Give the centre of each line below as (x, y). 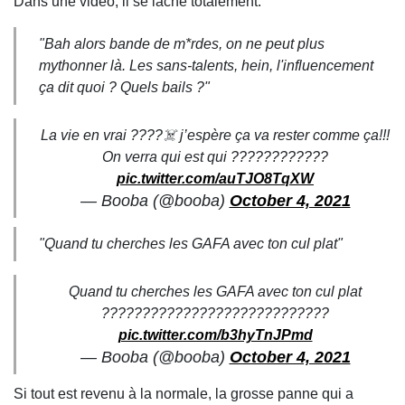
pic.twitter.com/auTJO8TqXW (215, 179)
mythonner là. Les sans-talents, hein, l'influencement (206, 66)
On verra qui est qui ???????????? (215, 157)
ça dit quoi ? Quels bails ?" (124, 87)
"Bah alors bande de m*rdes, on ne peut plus (182, 44)
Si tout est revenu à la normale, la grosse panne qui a (184, 394)
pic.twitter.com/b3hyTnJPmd (215, 335)
